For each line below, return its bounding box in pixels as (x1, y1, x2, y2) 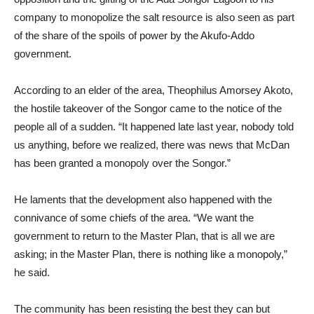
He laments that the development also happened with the (14, 193, 272, 205)
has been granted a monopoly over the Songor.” (14, 157, 231, 169)
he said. (14, 266, 50, 278)
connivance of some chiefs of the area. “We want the (14, 212, 254, 224)
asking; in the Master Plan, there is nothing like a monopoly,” (14, 248, 287, 260)
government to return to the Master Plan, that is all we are (14, 230, 275, 242)
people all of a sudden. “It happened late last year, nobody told (14, 121, 294, 132)
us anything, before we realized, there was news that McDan (14, 139, 289, 151)
